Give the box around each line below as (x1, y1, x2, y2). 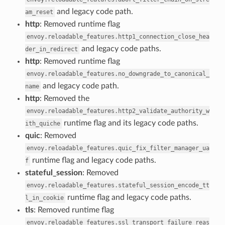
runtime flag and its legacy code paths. (61, 119, 198, 127)
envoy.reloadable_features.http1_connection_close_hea (26, 33, 209, 40)
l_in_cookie (25, 194, 64, 201)
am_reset (25, 8, 53, 16)
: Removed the (39, 94, 89, 102)
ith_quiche (25, 120, 60, 127)
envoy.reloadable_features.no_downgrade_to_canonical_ (26, 70, 209, 77)
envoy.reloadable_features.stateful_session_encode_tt (26, 181, 209, 189)
